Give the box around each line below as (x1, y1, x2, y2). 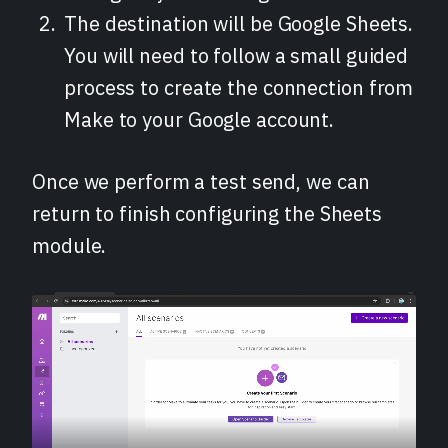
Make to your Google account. (64, 105, 335, 133)
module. (32, 231, 107, 259)
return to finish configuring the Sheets (32, 199, 383, 227)
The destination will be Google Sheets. (64, 9, 414, 37)
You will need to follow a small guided (64, 41, 409, 69)
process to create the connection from (64, 73, 414, 101)
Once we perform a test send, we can (32, 167, 370, 195)
